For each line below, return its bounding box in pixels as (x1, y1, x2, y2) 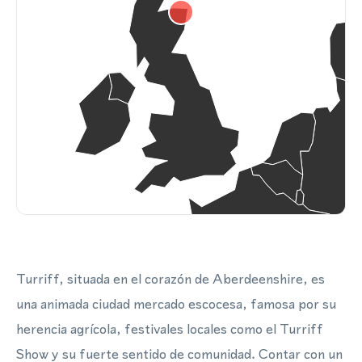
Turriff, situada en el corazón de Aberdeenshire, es (16, 269, 325, 288)
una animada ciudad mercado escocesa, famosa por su (16, 294, 336, 314)
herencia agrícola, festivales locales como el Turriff (16, 319, 323, 339)
